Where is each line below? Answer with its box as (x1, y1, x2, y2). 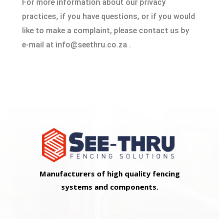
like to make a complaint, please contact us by (22, 26, 189, 35)
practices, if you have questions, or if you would (22, 12, 195, 21)
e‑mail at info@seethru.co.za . (22, 40, 131, 49)
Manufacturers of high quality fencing (39, 169, 180, 179)
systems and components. (61, 182, 158, 192)
